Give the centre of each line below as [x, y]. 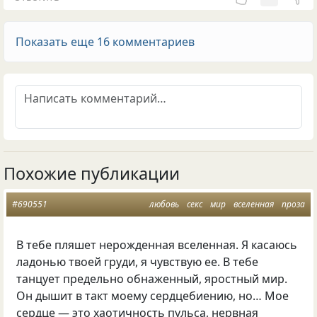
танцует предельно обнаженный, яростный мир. [152, 279]
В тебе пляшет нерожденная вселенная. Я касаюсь [157, 245]
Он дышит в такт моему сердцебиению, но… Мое [153, 296]
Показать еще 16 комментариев [105, 42]
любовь [164, 204]
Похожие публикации [92, 174]
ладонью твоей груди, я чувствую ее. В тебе [138, 262]
